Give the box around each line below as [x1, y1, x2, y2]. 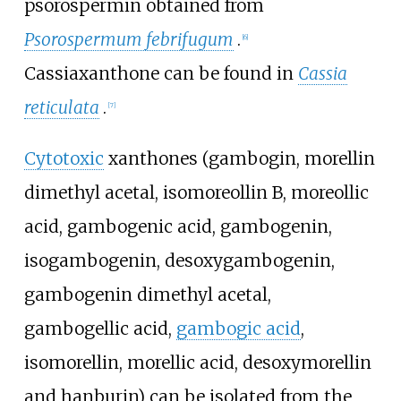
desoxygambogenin [164, 249, 331, 271]
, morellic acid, [118, 351, 243, 373]
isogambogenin [23, 249, 157, 271]
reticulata [23, 96, 99, 118]
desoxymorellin [242, 351, 371, 373]
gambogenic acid [66, 215, 212, 237]
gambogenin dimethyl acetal [23, 283, 268, 305]
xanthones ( [103, 147, 209, 169]
